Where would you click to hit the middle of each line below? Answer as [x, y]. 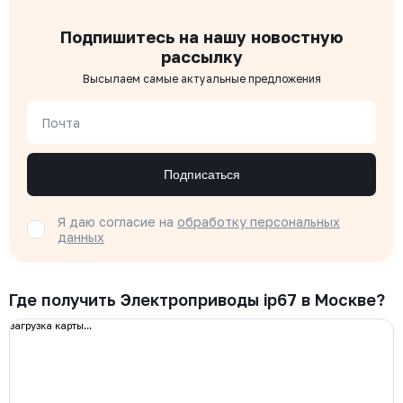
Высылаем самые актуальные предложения [201, 79]
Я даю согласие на [117, 222]
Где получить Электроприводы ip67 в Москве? [197, 300]
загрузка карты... [51, 325]
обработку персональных [259, 222]
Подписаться [201, 175]
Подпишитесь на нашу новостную [201, 37]
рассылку [201, 57]
